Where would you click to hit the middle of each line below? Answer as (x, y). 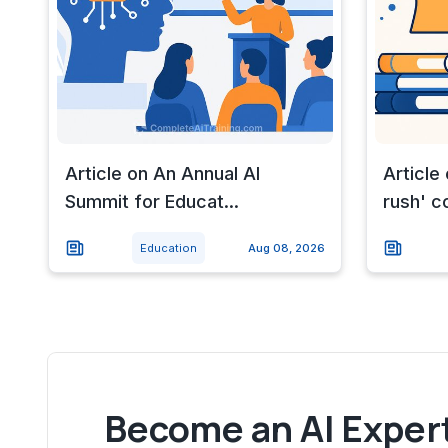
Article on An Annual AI (162, 173)
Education (168, 247)
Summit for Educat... (152, 201)
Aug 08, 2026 (286, 247)
